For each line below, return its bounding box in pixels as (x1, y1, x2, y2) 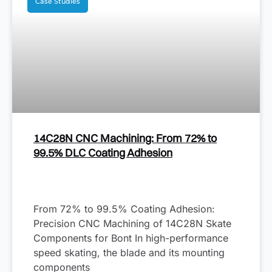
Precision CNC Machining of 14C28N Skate (33, 217, 231, 230)
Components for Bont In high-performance (33, 232, 228, 245)
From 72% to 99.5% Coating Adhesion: (33, 203, 215, 216)
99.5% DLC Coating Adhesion (33, 146, 172, 160)
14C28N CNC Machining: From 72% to (33, 131, 217, 146)
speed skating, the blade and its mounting (33, 246, 225, 259)
